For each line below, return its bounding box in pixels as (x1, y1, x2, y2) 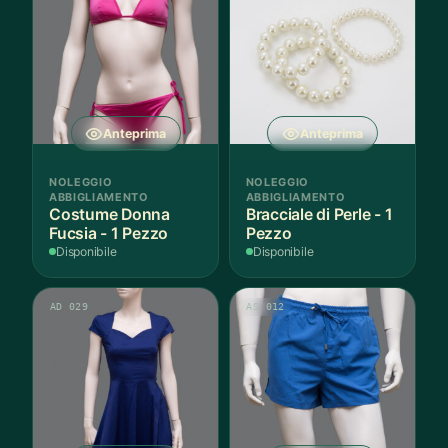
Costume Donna (49, 204, 170, 224)
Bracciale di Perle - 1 (245, 204, 393, 224)
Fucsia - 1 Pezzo (49, 223, 169, 243)
